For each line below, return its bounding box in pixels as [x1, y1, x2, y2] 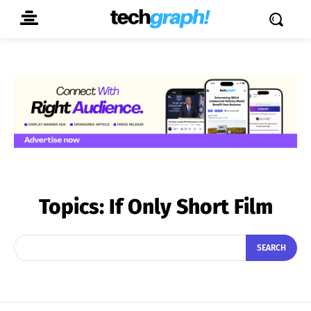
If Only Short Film [108, 194, 273, 219]
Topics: [38, 194, 109, 219]
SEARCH [257, 243, 286, 253]
